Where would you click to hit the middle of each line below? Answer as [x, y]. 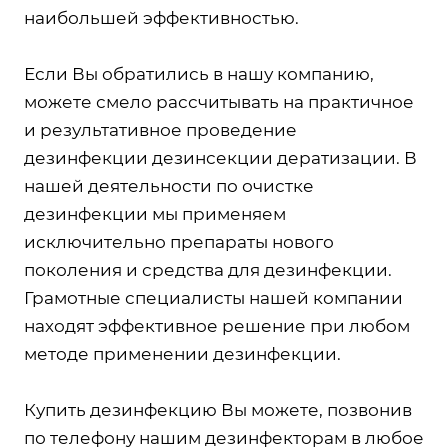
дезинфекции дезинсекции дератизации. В [220, 158]
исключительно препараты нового [179, 242]
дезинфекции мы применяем [155, 214]
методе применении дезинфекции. [182, 354]
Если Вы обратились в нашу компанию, [199, 74]
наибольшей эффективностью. [161, 18]
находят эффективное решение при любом [217, 326]
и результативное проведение [160, 130]
